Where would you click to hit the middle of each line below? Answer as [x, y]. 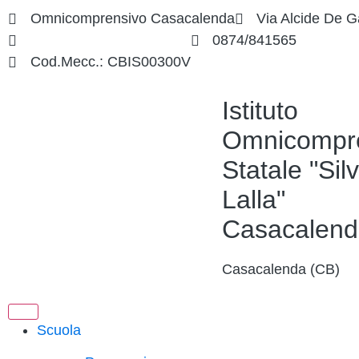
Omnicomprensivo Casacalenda [132, 18]
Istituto [260, 111]
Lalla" [254, 200]
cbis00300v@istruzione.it [110, 40]
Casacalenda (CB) [281, 269]
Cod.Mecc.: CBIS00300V [110, 62]
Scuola [59, 330]
